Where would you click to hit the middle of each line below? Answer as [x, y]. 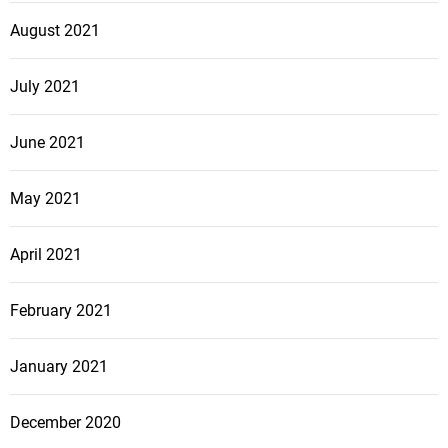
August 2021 [55, 31]
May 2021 [45, 199]
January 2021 [59, 367]
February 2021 [61, 311]
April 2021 [46, 255]
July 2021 [45, 87]
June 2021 [47, 143]
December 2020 [65, 423]
